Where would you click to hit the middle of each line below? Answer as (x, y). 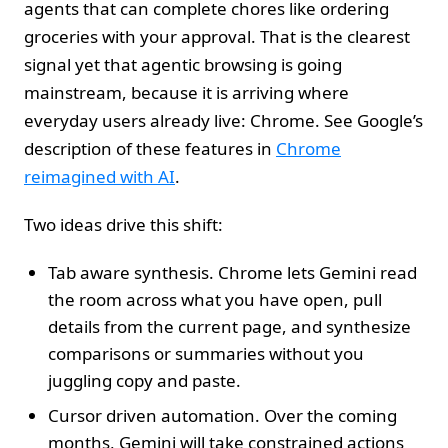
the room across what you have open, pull (215, 299)
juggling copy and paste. (144, 380)
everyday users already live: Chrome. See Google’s (223, 120)
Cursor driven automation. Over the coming (222, 415)
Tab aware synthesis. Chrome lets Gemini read (232, 272)
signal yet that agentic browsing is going (183, 64)
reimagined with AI (99, 176)
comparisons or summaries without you (206, 353)
